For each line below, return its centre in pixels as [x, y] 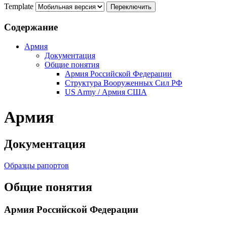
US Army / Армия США [106, 92]
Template [19, 6]
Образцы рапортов [36, 166]
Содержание [31, 27]
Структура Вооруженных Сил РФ [124, 83]
